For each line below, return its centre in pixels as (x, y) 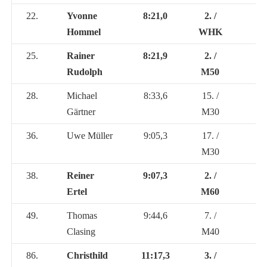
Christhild (87, 255)
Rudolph (84, 72)
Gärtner (81, 111)
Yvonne (82, 15)
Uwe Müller (89, 135)
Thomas (82, 215)
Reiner (80, 175)
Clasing (81, 231)
